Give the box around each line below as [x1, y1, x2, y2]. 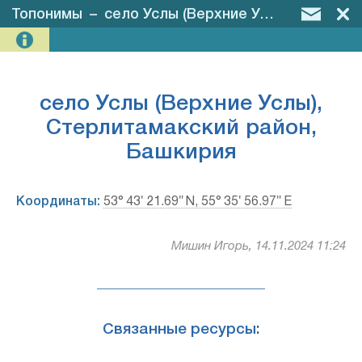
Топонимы [11, 8, 82, 21]
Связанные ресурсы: [102, 322, 260, 337]
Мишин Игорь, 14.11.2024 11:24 [171, 241, 346, 252]
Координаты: [16, 196, 100, 208]
